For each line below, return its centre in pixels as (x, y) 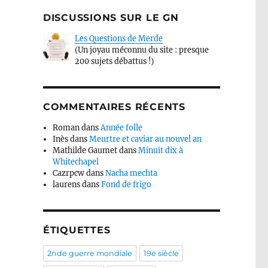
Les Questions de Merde (118, 38)
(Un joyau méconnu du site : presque (141, 50)
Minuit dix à (160, 151)
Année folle (121, 128)
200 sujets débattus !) (114, 61)
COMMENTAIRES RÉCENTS (114, 106)
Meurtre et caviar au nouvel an (145, 139)
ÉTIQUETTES (77, 230)
